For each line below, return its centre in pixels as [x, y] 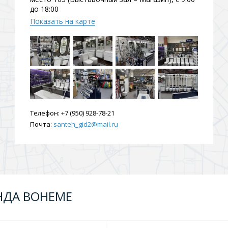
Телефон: [45, 113]
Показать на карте [63, 21]
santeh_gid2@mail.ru [86, 124]
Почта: [41, 124]
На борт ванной [61, 59]
